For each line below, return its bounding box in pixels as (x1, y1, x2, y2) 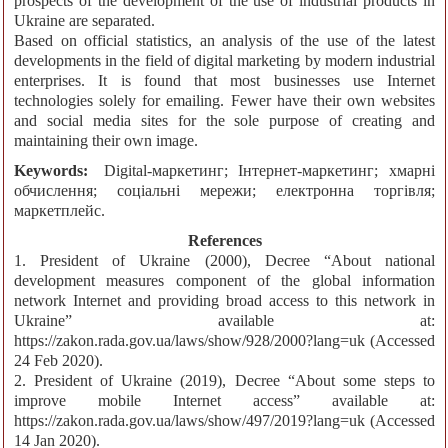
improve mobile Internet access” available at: (14, 392, 435, 410)
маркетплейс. (14, 202, 105, 220)
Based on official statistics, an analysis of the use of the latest (14, 32, 435, 50)
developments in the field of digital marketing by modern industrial (14, 52, 435, 70)
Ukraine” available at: (14, 312, 435, 330)
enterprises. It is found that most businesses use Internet (14, 72, 435, 90)
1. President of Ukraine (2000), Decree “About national (14, 252, 435, 270)
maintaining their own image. (14, 132, 198, 150)
